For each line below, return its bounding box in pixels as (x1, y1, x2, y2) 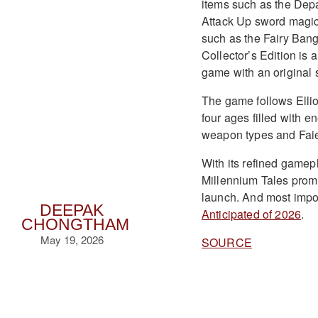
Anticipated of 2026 (201, 205, 302, 222)
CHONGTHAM (21, 216, 129, 234)
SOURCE (201, 234, 252, 251)
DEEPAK (40, 202, 104, 219)
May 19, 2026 (40, 232, 104, 247)
